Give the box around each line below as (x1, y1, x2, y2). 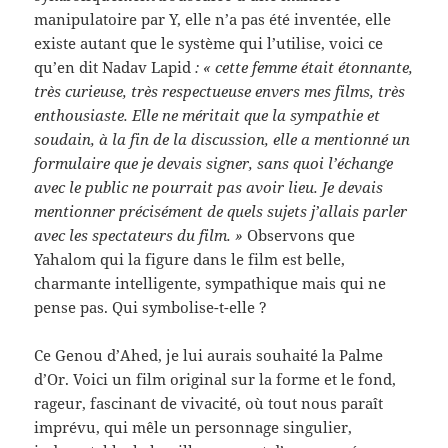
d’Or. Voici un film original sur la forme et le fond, (34, 368, 397, 389)
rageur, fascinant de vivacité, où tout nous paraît (34, 392, 384, 413)
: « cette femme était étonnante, (195, 56, 414, 77)
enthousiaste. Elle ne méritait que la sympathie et (34, 104, 381, 125)
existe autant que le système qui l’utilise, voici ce (34, 32, 384, 53)
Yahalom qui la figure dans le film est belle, (34, 248, 346, 269)
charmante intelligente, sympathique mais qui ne (34, 272, 387, 293)
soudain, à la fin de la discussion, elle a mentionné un (34, 128, 411, 149)
